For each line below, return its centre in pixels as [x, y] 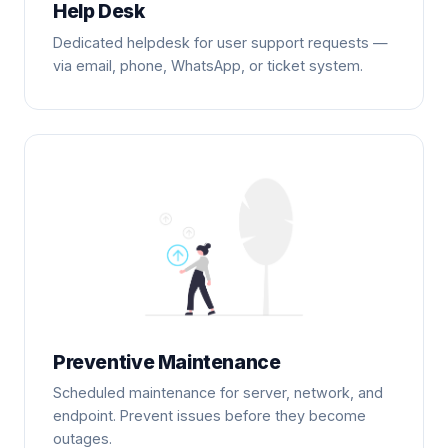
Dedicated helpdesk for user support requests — [220, 42]
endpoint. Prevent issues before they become [209, 416]
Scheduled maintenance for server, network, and [218, 393]
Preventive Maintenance [167, 361]
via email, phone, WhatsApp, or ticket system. [208, 65]
